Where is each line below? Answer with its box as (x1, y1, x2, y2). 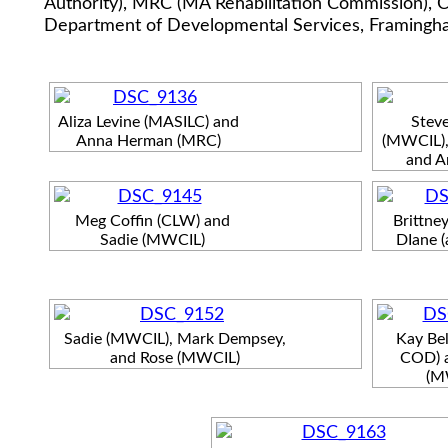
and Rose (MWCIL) (110, 349, 240, 366)
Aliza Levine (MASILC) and (57, 113, 239, 130)
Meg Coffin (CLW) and (75, 212, 230, 229)
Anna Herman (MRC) (75, 132, 221, 149)
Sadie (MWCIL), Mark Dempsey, (64, 330, 286, 347)
